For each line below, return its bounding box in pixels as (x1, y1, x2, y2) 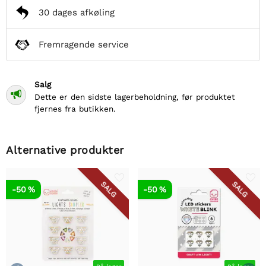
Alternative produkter (6, 143, 124, 156)
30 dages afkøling (39, 7, 115, 18)
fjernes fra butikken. (34, 103, 116, 113)
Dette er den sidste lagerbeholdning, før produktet (34, 91, 235, 102)
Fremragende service (39, 39, 129, 50)
